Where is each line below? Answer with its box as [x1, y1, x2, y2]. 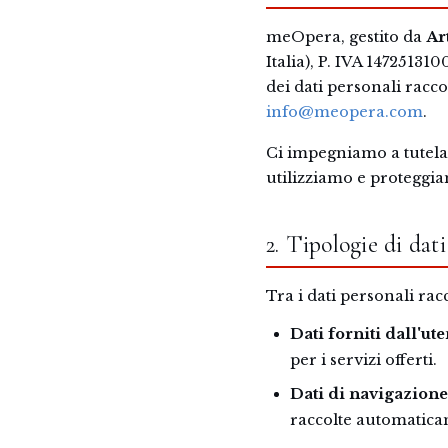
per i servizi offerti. [290, 351, 437, 369]
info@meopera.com [266, 103, 423, 121]
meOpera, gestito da [266, 28, 426, 46]
